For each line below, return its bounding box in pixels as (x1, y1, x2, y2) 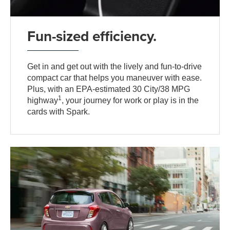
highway (27, 95, 59, 105)
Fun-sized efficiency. (27, 25, 157, 46)
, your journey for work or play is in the (62, 95, 199, 105)
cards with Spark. (27, 107, 90, 116)
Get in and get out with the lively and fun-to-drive (27, 62, 202, 71)
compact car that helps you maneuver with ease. (27, 73, 202, 82)
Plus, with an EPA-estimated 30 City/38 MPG (27, 84, 190, 93)
